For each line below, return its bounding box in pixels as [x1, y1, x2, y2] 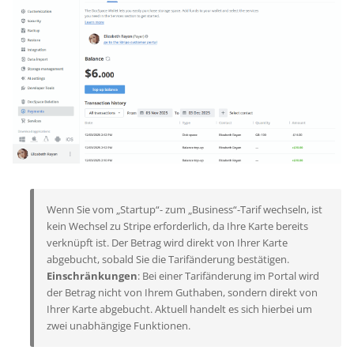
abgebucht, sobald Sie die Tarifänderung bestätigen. [47, 251, 289, 266]
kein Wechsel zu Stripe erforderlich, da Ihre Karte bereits [47, 218, 308, 233]
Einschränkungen [47, 268, 137, 283]
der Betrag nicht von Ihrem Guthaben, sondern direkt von [47, 284, 318, 299]
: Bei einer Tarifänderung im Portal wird [137, 268, 319, 283]
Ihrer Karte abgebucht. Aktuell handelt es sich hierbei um [47, 301, 312, 316]
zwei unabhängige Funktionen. [47, 318, 190, 333]
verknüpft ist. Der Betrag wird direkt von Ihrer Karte [47, 235, 288, 250]
